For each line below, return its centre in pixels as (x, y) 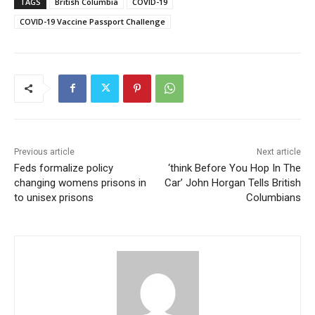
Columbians (273, 197)
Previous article (44, 152)
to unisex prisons (54, 197)
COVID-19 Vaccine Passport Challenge (92, 21)
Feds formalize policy (64, 168)
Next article (278, 152)
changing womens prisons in (80, 182)
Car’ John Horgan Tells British (232, 182)
